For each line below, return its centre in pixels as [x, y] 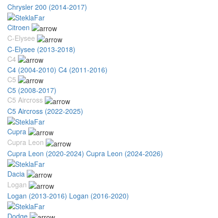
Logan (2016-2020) [99, 195]
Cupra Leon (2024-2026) [125, 153]
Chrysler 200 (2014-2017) [47, 7]
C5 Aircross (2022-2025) [45, 111]
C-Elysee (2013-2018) [41, 49]
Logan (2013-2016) [37, 195]
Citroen [18, 27]
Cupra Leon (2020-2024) [46, 153]
